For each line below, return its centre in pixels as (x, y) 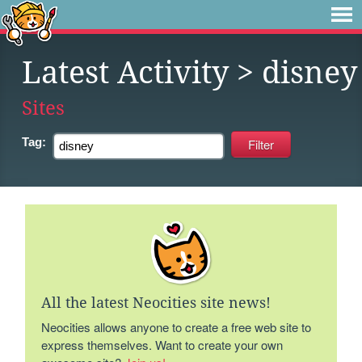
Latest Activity (125, 73)
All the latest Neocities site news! (156, 303)
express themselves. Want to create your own (162, 345)
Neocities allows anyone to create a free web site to (177, 327)
